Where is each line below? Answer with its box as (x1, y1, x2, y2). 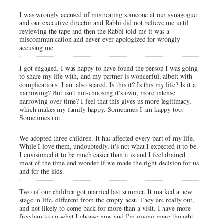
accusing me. (19, 43, 55, 52)
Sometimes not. (19, 113, 62, 122)
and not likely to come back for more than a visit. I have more (19, 203, 191, 213)
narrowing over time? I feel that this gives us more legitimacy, (19, 96, 191, 106)
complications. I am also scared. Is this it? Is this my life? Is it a (19, 80, 196, 89)
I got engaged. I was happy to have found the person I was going (19, 63, 198, 73)
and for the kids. (19, 166, 64, 176)
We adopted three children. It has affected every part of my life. (19, 133, 195, 143)
